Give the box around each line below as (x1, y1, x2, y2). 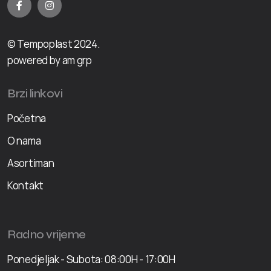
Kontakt (7, 178, 44, 192)
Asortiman (7, 155, 54, 170)
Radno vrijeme (7, 227, 86, 241)
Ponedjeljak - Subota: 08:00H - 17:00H (7, 252, 175, 266)
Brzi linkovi (7, 86, 62, 100)
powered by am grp (7, 53, 92, 67)
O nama (7, 133, 41, 148)
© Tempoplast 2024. (7, 36, 100, 51)
